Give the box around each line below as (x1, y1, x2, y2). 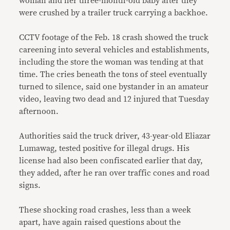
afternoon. (19, 107, 59, 116)
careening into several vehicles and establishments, (19, 46, 210, 54)
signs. (19, 181, 41, 189)
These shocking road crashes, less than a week (19, 206, 191, 214)
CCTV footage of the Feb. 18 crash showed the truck (19, 33, 209, 42)
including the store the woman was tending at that (19, 58, 204, 66)
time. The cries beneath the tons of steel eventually (19, 70, 207, 79)
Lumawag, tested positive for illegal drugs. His (19, 144, 190, 152)
